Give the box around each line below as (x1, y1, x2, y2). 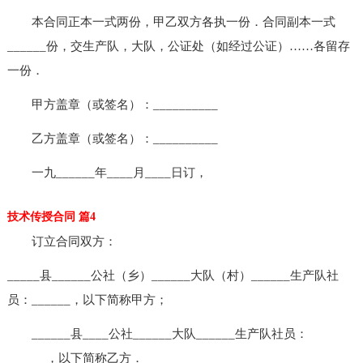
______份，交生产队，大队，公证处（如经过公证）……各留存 (6, 39, 350, 53)
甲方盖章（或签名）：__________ (6, 97, 218, 111)
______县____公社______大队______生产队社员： (6, 327, 308, 340)
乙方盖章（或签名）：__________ (6, 131, 218, 145)
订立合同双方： (6, 234, 117, 248)
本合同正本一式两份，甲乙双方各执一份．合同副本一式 (6, 15, 335, 28)
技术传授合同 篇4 (6, 210, 96, 223)
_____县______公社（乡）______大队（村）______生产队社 (6, 268, 339, 282)
